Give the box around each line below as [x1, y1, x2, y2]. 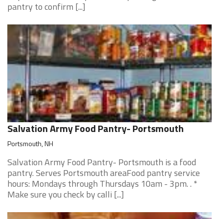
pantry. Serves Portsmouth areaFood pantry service [7, 166, 200, 179]
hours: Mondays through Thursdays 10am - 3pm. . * [7, 177, 197, 190]
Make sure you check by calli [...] [7, 188, 124, 201]
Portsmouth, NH [7, 138, 53, 149]
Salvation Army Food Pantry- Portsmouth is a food [7, 155, 196, 169]
